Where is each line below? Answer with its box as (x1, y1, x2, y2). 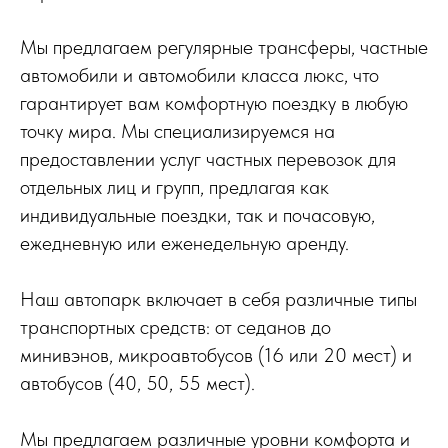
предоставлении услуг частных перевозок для (20, 147, 396, 171)
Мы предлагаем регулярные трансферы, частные (20, 35, 428, 59)
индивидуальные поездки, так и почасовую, (20, 203, 375, 227)
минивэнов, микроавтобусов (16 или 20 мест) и (20, 343, 412, 367)
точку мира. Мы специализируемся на (20, 119, 335, 143)
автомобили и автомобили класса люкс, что (20, 63, 379, 87)
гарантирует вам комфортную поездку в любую (20, 91, 408, 115)
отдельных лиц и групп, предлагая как (20, 175, 329, 199)
